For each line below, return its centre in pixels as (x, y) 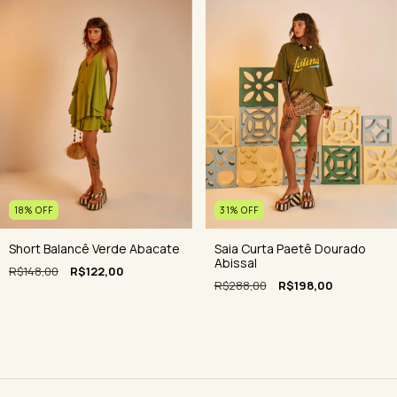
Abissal (235, 262)
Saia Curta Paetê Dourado (290, 248)
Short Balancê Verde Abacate (94, 248)
